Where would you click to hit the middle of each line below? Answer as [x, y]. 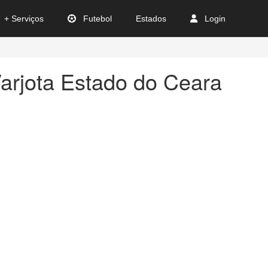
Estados [151, 19]
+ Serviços [24, 19]
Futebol [96, 19]
